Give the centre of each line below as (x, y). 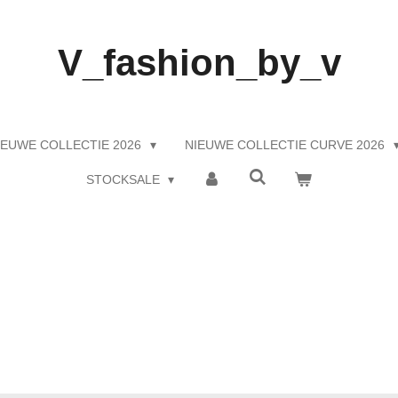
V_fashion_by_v (199, 63)
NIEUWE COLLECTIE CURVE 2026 (287, 145)
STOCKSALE (124, 179)
